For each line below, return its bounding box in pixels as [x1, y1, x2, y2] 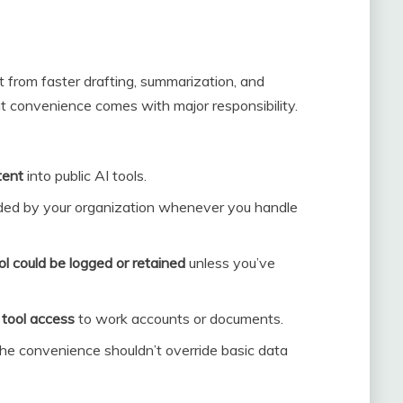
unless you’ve [185, 254, 275, 273]
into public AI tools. [23, 166, 147, 185]
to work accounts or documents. [78, 309, 283, 328]
